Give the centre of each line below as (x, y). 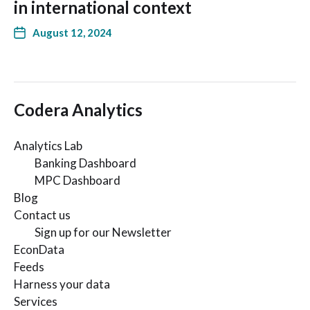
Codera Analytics (78, 110)
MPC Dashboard (77, 180)
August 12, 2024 (72, 33)
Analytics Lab (48, 146)
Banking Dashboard (85, 163)
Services (36, 301)
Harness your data (62, 284)
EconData (39, 249)
